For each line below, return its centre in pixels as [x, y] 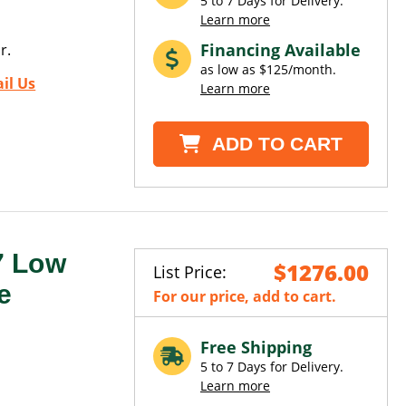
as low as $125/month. [268, 70]
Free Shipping [256, 348]
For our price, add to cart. [245, 297]
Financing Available [280, 50]
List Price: [190, 272]
